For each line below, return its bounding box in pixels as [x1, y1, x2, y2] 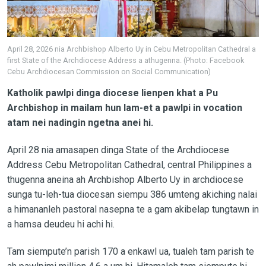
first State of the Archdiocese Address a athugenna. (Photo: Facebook [7, 55, 244, 65]
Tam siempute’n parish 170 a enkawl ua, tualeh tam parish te [7, 245, 254, 257]
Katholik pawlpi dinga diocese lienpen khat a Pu [7, 87, 218, 99]
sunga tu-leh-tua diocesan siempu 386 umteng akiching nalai [7, 188, 257, 200]
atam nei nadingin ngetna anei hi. [7, 116, 153, 128]
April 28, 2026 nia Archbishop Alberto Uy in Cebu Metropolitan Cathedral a [7, 44, 256, 53]
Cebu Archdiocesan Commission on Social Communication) [7, 66, 211, 76]
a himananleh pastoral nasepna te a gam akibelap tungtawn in [7, 203, 259, 215]
